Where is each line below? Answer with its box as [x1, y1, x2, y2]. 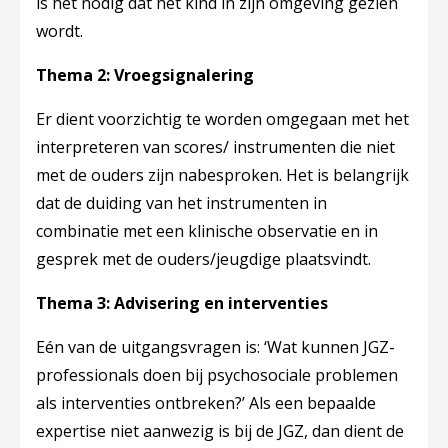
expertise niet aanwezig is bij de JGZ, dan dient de [36, 420, 404, 442]
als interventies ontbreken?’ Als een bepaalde [36, 392, 376, 414]
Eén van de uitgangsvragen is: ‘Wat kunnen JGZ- [36, 336, 395, 358]
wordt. [36, 20, 87, 42]
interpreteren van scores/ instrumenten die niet [36, 136, 395, 158]
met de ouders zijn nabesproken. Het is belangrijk [36, 164, 409, 186]
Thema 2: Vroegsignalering [36, 64, 254, 86]
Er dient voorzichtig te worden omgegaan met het [36, 108, 409, 130]
